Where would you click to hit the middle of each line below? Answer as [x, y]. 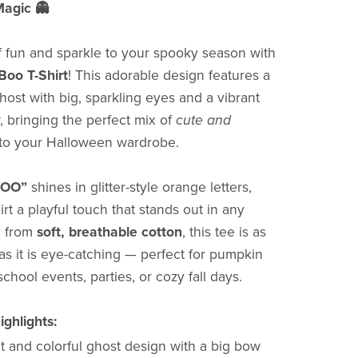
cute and [203, 121]
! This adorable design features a [169, 76]
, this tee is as [224, 233]
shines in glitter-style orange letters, [139, 188]
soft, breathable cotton [109, 233]
